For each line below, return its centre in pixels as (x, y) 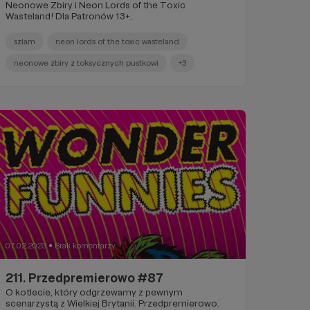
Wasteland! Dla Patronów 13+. (69, 16)
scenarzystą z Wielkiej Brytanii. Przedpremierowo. (112, 303)
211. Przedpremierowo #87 (84, 277)
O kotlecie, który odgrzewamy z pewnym (94, 292)
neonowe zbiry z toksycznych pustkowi (86, 63)
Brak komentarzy (85, 245)
